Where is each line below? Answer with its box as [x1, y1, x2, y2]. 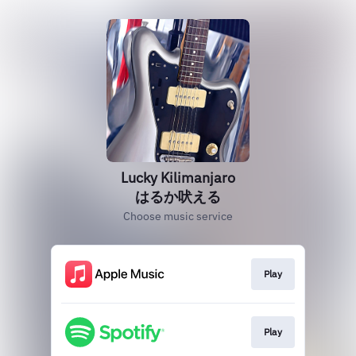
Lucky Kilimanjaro [121, 168, 235, 187]
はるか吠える [135, 188, 221, 206]
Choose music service [123, 209, 233, 223]
